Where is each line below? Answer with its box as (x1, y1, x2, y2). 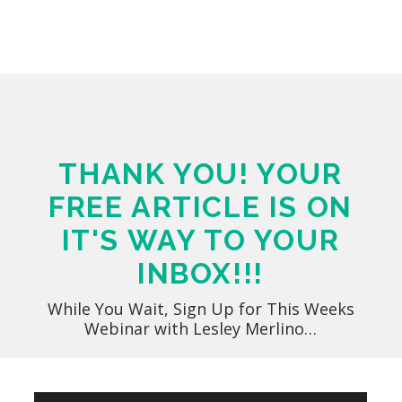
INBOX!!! (137, 256, 264, 290)
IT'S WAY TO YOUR (61, 223, 340, 257)
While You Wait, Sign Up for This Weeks (47, 297, 354, 319)
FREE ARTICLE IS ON (48, 189, 353, 223)
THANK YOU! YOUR (58, 156, 343, 190)
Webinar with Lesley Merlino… (84, 317, 317, 339)
